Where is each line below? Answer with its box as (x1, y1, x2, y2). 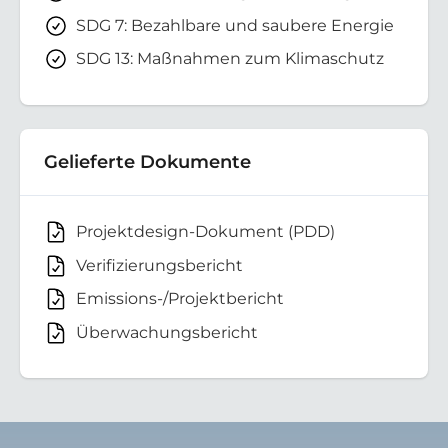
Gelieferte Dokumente (44, 150, 251, 172)
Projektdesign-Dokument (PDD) (76, 221, 335, 241)
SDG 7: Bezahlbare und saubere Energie (76, 15, 394, 35)
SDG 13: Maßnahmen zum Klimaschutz (76, 49, 384, 69)
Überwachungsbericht (76, 322, 258, 342)
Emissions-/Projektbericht (76, 289, 284, 309)
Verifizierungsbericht (76, 255, 243, 275)
